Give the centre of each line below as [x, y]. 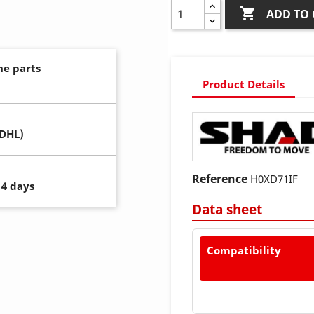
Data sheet [227, 210]
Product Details [244, 84]
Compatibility [244, 251]
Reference [220, 179]
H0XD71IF [274, 179]
